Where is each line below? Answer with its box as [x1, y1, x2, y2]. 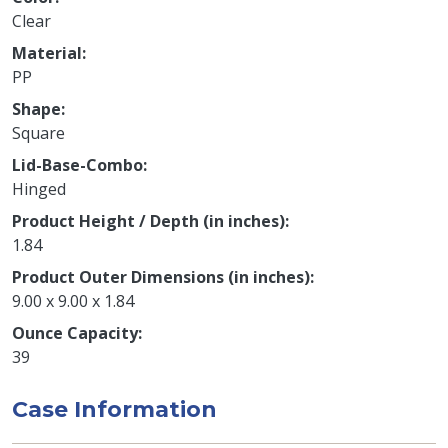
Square [12, 122, 65, 145]
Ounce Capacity [12, 322, 138, 345]
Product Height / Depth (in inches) [12, 210, 285, 233]
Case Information [12, 396, 217, 424]
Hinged [12, 178, 66, 201]
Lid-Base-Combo [12, 154, 143, 177]
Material [12, 42, 82, 65]
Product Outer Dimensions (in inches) [12, 266, 310, 289]
